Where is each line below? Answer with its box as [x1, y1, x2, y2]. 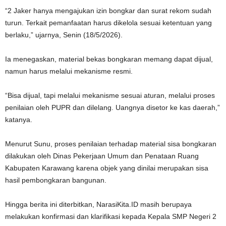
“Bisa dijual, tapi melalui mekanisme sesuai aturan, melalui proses [5, 91, 215, 100]
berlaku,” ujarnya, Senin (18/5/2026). [5, 31, 123, 39]
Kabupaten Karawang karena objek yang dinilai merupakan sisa [5, 164, 208, 173]
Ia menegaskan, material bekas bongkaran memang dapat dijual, [5, 55, 213, 64]
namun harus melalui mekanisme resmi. [5, 67, 133, 76]
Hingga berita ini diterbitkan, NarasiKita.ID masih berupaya [5, 200, 192, 209]
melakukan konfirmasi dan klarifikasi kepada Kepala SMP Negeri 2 [5, 212, 216, 221]
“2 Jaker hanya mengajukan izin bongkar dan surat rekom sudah [5, 7, 211, 15]
